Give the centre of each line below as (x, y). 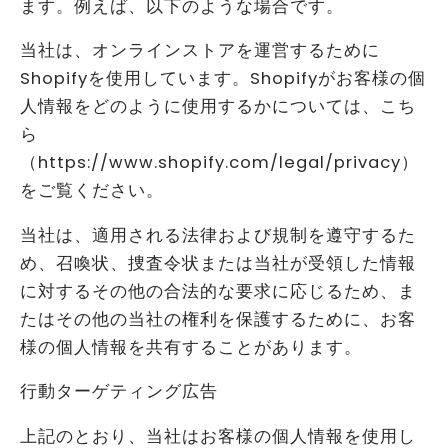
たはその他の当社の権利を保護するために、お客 (218, 319)
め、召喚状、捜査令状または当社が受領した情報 (218, 263)
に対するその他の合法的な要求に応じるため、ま (218, 291)
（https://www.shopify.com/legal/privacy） (219, 163)
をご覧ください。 (92, 191)
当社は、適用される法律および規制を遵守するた (218, 235)
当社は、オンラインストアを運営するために (200, 51)
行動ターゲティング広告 (119, 392)
